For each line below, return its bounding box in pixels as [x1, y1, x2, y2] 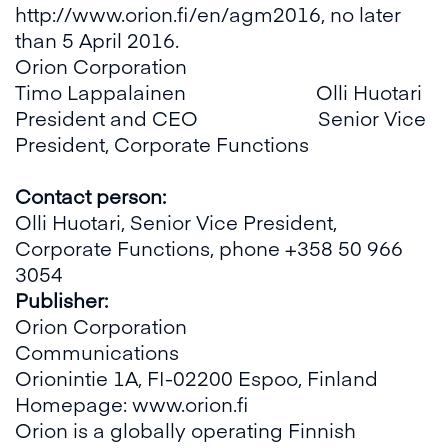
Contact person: [15, 182, 166, 209]
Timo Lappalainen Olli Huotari [15, 78, 422, 105]
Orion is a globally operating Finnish [15, 416, 356, 443]
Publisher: [15, 286, 108, 313]
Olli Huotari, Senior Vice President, [15, 208, 337, 235]
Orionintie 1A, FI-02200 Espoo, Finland [15, 364, 378, 391]
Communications [15, 338, 179, 365]
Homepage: [15, 390, 132, 417]
